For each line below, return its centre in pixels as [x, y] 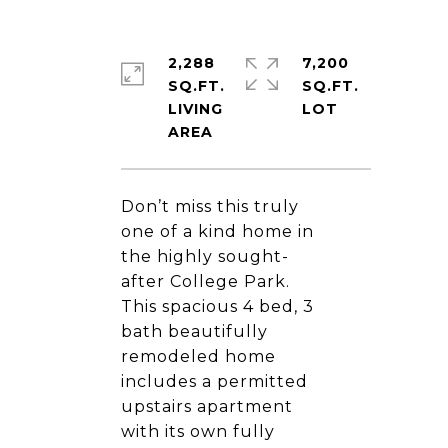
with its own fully [198, 431]
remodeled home [198, 356]
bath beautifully [194, 331]
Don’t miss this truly [210, 206]
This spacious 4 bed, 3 [217, 306]
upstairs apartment [207, 406]
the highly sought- [205, 256]
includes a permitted [214, 381]
